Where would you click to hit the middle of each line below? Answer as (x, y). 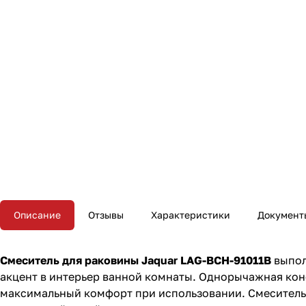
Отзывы (106, 215)
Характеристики (191, 215)
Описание (37, 215)
